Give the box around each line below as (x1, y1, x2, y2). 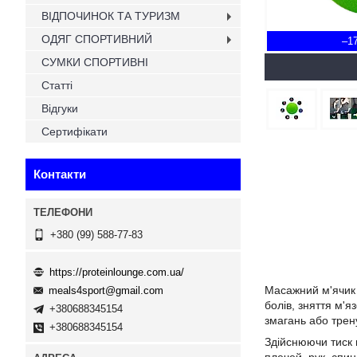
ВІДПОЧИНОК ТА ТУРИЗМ (41, 10, 180, 22)
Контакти (33, 167, 86, 181)
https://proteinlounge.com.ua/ (49, 265, 184, 278)
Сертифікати (41, 125, 108, 138)
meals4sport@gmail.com (49, 284, 163, 297)
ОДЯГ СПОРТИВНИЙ (41, 33, 152, 45)
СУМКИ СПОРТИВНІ (41, 56, 148, 69)
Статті (41, 79, 73, 92)
